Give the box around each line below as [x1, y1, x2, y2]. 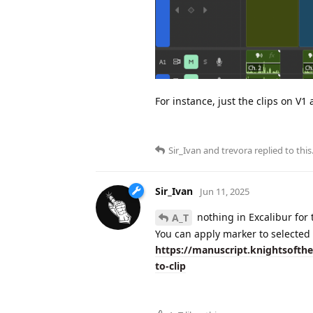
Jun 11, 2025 [200, 184, 249, 198]
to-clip [155, 259, 186, 273]
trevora [221, 143, 252, 156]
